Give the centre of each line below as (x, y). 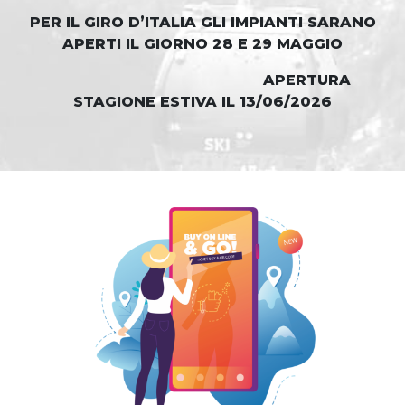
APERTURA (264, 80)
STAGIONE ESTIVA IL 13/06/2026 (202, 102)
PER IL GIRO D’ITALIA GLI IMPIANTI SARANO (202, 22)
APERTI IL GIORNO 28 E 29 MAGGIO (202, 44)
